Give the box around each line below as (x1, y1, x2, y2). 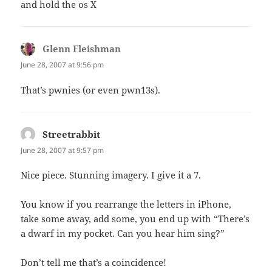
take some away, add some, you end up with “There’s (21, 212, 250, 225)
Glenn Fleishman (42, 42, 121, 55)
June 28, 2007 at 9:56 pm (21, 59, 104, 70)
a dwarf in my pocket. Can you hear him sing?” (21, 226, 225, 239)
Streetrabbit (42, 127, 101, 140)
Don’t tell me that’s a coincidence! (21, 256, 167, 268)
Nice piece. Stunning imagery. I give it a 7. (21, 168, 202, 181)
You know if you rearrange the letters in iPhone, (21, 197, 232, 210)
